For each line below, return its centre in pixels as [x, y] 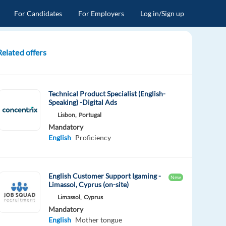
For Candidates [38, 13]
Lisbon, [67, 115]
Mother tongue [99, 219]
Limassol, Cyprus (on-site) [89, 184]
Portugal [90, 115]
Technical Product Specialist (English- [107, 93]
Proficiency [93, 137]
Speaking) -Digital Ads [83, 102]
